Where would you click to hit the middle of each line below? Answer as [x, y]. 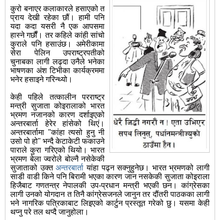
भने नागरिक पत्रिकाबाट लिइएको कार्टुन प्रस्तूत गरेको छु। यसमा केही [110, 203]
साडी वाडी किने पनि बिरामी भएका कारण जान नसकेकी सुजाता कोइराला [110, 177]
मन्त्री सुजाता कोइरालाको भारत [57, 106]
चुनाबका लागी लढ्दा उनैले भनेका [57, 62]
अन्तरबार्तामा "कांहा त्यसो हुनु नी [57, 133]
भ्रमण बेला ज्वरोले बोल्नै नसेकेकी [57, 159]
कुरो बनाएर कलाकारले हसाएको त [57, 9]
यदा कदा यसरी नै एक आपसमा [57, 27]
